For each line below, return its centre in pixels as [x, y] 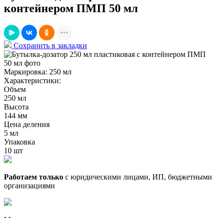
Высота [16, 107]
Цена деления [27, 125]
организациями [29, 186]
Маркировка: [27, 72]
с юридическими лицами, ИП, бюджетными [138, 177]
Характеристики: [32, 81]
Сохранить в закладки [50, 46]
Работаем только [34, 177]
